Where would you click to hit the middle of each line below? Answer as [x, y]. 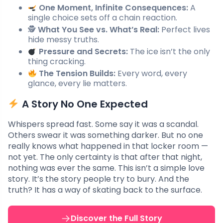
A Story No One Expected [83, 104]
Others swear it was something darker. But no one [106, 135]
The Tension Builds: [77, 74]
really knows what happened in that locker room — [108, 146]
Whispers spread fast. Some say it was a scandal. [103, 124]
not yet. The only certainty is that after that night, [105, 157]
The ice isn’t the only [169, 52]
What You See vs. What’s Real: [99, 30]
